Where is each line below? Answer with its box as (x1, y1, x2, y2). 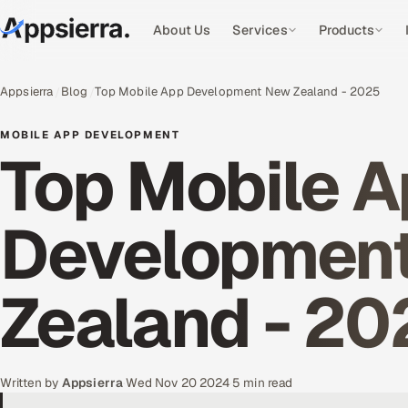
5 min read (231, 374, 293, 391)
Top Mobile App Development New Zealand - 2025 (95, 84, 381, 99)
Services (232, 22, 288, 38)
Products (318, 22, 374, 38)
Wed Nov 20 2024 (126, 374, 229, 391)
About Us (153, 22, 211, 38)
